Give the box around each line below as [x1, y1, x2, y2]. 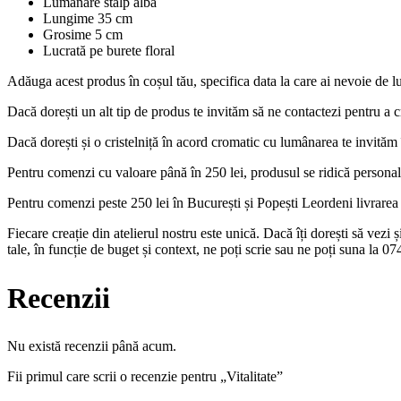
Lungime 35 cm [43, 11, 132, 27]
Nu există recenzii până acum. [7, 338, 176, 354]
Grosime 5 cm [43, 27, 123, 43]
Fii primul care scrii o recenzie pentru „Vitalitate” [7, 369, 283, 385]
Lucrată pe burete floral [43, 43, 175, 59]
